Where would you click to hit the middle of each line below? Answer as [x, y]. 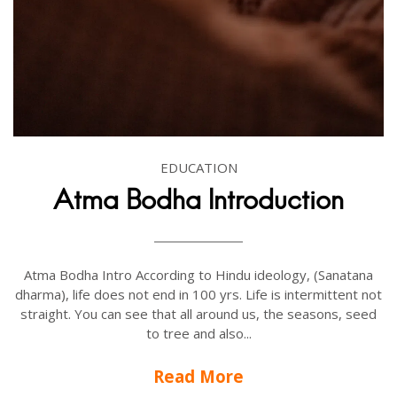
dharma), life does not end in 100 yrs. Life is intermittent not [198, 295]
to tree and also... [198, 334]
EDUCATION [198, 168]
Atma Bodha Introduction [198, 200]
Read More [198, 377]
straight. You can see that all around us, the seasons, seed [198, 314]
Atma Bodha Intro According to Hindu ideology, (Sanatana [198, 275]
